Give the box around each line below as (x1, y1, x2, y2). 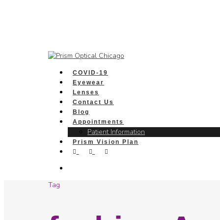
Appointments (73, 118, 124, 125)
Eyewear (73, 79, 104, 86)
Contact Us (73, 99, 114, 106)
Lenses (73, 89, 99, 96)
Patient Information (87, 127, 145, 137)
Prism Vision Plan (73, 138, 138, 145)
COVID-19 (73, 69, 108, 76)
